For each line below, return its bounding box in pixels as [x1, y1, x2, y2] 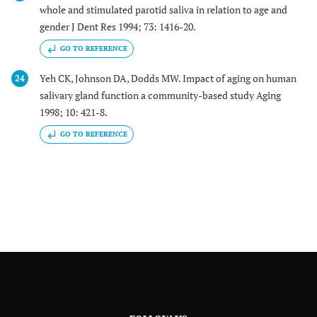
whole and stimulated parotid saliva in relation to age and [40, 2, 287, 16]
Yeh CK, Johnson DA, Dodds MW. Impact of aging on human [40, 71, 296, 85]
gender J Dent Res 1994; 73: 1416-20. [40, 19, 196, 33]
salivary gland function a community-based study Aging [40, 88, 281, 102]
